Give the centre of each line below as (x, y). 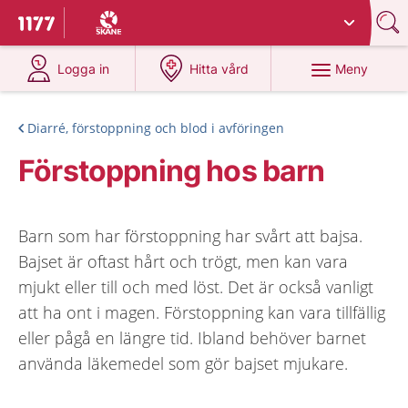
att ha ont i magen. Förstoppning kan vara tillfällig (202, 312)
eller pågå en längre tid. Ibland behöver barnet (192, 338)
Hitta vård (219, 69)
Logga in (84, 69)
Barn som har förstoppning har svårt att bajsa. (190, 236)
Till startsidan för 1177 (95, 25)
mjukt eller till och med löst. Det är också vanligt (196, 287)
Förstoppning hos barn (172, 171)
